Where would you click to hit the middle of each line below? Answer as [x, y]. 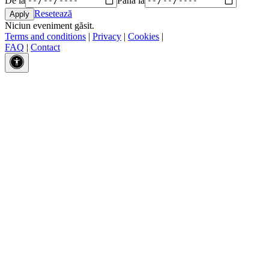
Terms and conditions [45, 36]
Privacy [107, 36]
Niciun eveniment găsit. [50, 25]
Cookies [144, 36]
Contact [45, 47]
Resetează [53, 13]
